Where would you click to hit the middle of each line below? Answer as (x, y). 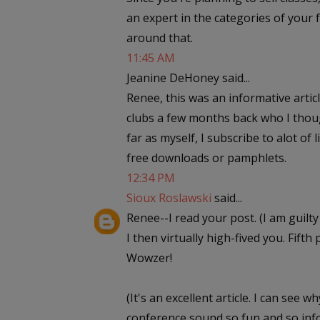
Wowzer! (149, 258)
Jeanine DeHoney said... (188, 78)
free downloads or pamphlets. (206, 158)
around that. (160, 38)
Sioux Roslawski (169, 198)
